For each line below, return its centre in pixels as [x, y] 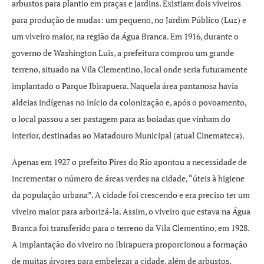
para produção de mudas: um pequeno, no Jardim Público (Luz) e [129, 20]
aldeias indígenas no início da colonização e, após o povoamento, [129, 102]
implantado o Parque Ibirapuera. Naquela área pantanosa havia [125, 86]
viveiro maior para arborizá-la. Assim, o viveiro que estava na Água [131, 211]
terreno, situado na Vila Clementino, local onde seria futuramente [130, 69]
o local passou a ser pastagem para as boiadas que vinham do [121, 119]
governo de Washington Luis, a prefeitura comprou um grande [123, 53]
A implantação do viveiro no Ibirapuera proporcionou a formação [130, 244]
